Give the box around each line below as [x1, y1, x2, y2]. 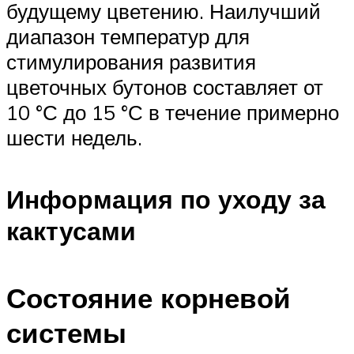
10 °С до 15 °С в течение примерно [6, 99, 339, 125]
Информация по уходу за [6, 183, 326, 216]
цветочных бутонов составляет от [6, 73, 323, 100]
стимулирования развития [6, 48, 256, 74]
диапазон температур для [6, 23, 250, 49]
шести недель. [6, 124, 142, 150]
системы [6, 314, 126, 350]
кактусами [6, 215, 136, 247]
